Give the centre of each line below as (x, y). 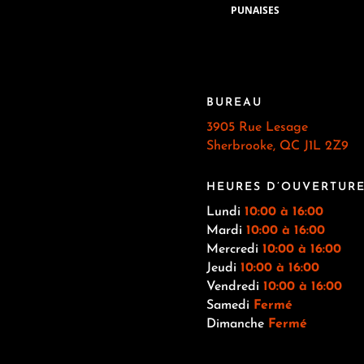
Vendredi (234, 287)
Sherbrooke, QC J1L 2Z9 (277, 146)
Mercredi (234, 250)
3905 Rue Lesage (257, 127)
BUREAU (234, 102)
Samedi (230, 306)
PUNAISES (255, 10)
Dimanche (237, 325)
